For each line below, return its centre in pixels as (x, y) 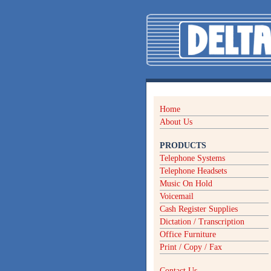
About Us (176, 122)
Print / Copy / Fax (191, 247)
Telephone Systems (192, 158)
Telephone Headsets (193, 171)
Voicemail (177, 196)
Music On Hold (186, 184)
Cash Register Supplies (199, 209)
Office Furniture (188, 234)
